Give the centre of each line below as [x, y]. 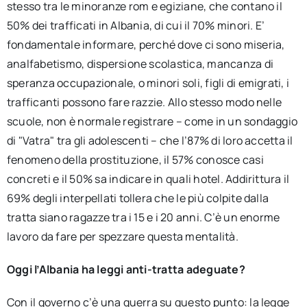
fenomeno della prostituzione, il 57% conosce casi [135, 160]
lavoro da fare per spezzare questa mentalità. [122, 236]
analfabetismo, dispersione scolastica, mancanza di [140, 64]
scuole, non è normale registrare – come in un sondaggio [152, 121]
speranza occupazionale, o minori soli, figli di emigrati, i [148, 83]
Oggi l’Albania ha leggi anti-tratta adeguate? [126, 269]
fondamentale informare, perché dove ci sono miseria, [146, 45]
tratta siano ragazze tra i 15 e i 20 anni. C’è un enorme [143, 217]
